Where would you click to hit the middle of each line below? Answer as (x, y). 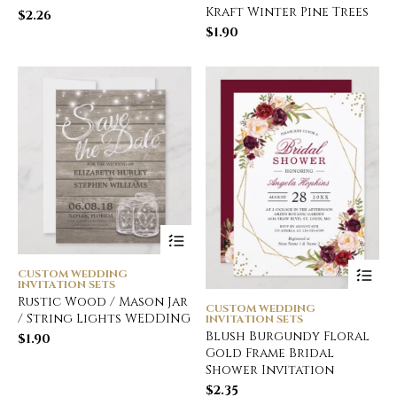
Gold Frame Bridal (270, 353)
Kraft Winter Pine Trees (288, 12)
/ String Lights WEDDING (104, 318)
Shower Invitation (270, 370)
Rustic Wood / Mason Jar (103, 301)
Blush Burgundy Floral (288, 336)
